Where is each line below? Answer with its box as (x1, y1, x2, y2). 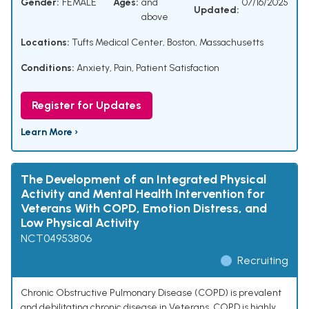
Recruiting (237, 254, 288, 268)
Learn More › (21, 126, 78, 139)
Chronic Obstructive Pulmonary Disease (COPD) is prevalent (21, 287, 281, 299)
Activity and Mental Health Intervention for (21, 186, 265, 202)
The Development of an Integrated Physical (21, 172, 266, 188)
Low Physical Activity (21, 215, 139, 231)
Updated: (194, 3, 239, 16)
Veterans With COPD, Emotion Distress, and (21, 201, 267, 217)
